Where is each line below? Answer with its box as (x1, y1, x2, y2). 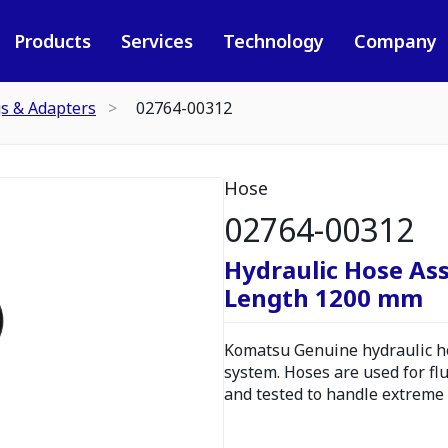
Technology (222, 29, 324, 53)
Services (120, 29, 193, 53)
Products (13, 29, 91, 53)
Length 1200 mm (224, 281, 423, 314)
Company (353, 29, 437, 53)
